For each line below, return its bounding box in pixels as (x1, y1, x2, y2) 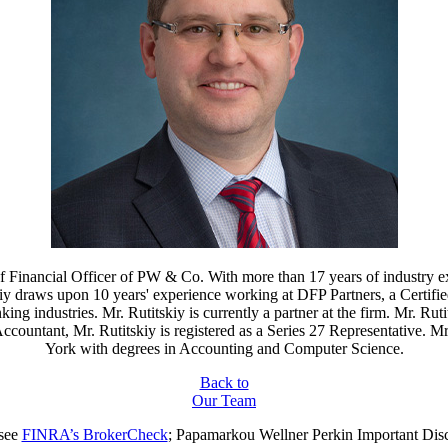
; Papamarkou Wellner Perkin (167, 425, 357, 443)
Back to (199, 373, 249, 391)
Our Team (192, 391, 256, 409)
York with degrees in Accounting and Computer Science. (44, 339, 404, 357)
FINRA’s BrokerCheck (21, 425, 168, 443)
